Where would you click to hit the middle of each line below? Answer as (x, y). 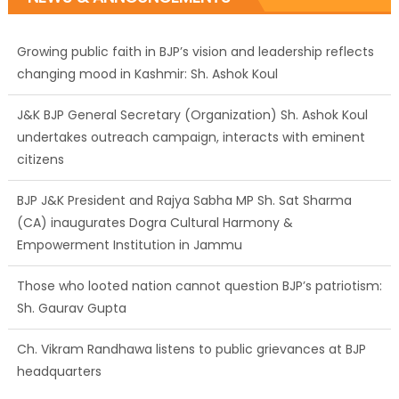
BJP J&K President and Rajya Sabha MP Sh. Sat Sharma (184, 166)
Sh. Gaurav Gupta (71, 274)
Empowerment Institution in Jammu (133, 211)
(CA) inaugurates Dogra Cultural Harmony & (155, 188)
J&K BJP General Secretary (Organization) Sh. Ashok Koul (192, 81)
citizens (40, 125)
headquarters (59, 337)
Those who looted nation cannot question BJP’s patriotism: (199, 252)
